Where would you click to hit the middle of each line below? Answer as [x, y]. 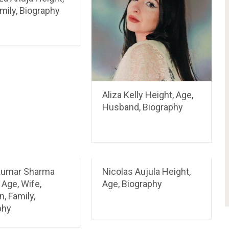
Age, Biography [132, 184]
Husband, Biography [143, 107]
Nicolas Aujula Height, [147, 171]
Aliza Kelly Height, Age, [148, 95]
